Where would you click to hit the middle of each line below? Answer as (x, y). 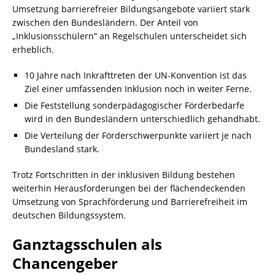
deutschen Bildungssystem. (69, 215)
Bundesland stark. (62, 149)
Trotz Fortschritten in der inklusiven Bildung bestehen (124, 175)
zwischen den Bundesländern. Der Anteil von (105, 22)
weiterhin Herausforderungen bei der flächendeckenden (129, 188)
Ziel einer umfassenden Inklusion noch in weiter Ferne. (138, 89)
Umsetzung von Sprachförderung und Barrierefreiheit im (130, 202)
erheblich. (33, 49)
